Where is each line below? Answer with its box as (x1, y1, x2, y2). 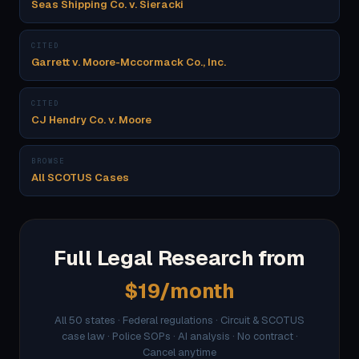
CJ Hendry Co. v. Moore (31, 113, 151, 127)
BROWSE (31, 156, 65, 166)
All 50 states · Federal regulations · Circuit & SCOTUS (54, 313, 305, 327)
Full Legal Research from (54, 244, 305, 272)
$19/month (124, 277, 235, 305)
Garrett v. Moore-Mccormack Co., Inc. (31, 55, 226, 69)
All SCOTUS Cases (31, 171, 129, 184)
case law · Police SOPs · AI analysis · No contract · (61, 329, 298, 343)
